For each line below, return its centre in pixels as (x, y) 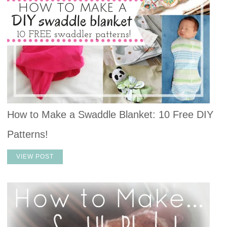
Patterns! (27, 134)
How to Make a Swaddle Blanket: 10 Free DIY (110, 114)
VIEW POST (35, 156)
